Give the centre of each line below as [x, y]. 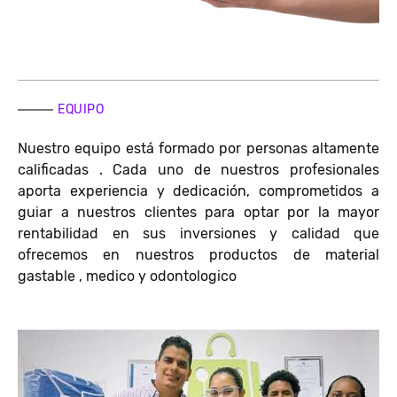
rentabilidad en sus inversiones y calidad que [198, 234]
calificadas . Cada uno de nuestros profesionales [198, 170]
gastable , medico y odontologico [129, 276]
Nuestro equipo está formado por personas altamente [198, 148]
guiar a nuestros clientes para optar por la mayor [198, 212]
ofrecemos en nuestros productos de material [198, 255]
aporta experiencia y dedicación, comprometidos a [198, 191]
